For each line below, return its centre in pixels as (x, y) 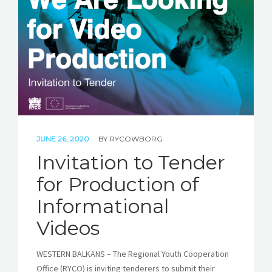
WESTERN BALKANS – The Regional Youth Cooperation (133, 254)
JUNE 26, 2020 (64, 139)
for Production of (118, 185)
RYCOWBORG (136, 139)
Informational (103, 206)
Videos (68, 228)
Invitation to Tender (131, 163)
